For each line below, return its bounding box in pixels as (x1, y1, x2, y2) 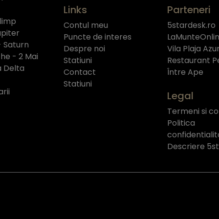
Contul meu (64, 19, 109, 31)
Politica (167, 117, 195, 129)
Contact (64, 66, 96, 78)
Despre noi (64, 43, 106, 54)
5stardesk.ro (167, 19, 216, 31)
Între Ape (167, 66, 203, 78)
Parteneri (167, 2, 211, 17)
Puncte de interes (64, 31, 132, 43)
